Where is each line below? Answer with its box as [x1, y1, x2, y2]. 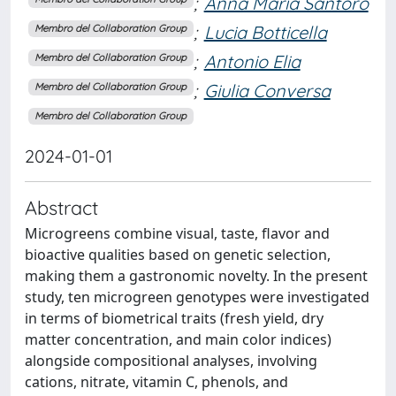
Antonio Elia [203, 49, 301, 72]
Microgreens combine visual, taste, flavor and [25, 223, 330, 243]
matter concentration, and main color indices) [25, 329, 331, 349]
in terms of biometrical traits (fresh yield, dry [25, 308, 324, 328]
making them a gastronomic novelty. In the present [25, 265, 368, 286]
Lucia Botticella [203, 20, 327, 43]
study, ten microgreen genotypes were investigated [25, 286, 369, 307]
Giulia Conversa [203, 79, 331, 102]
